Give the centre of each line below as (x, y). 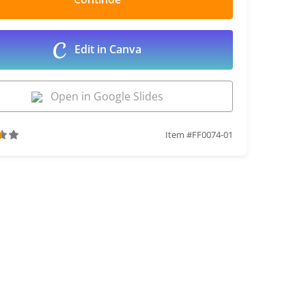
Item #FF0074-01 (199, 134)
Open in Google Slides (102, 96)
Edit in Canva (106, 49)
